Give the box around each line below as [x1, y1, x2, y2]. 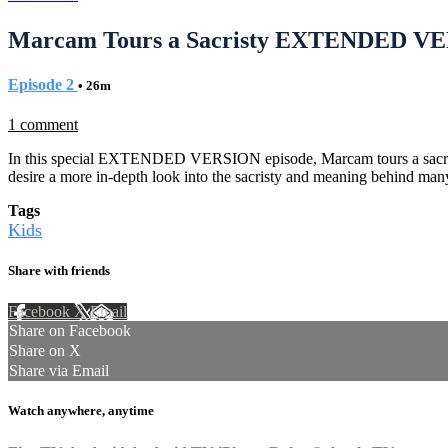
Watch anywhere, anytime [8, 403, 154, 419]
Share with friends [8, 263, 110, 279]
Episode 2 [8, 75, 78, 93]
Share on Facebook [9, 322, 131, 340]
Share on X [9, 342, 81, 360]
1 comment [8, 115, 78, 133]
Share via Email [9, 362, 109, 380]
